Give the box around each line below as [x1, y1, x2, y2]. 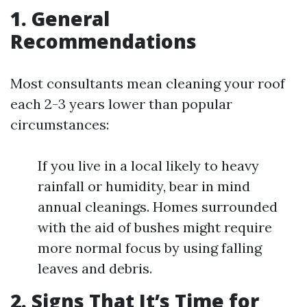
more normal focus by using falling [38, 239, 262, 256]
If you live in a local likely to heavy [38, 157, 259, 174]
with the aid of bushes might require [38, 219, 272, 236]
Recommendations [10, 28, 197, 54]
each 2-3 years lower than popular [10, 95, 232, 112]
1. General [10, 5, 110, 32]
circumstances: [10, 116, 109, 133]
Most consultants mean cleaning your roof [10, 75, 285, 92]
